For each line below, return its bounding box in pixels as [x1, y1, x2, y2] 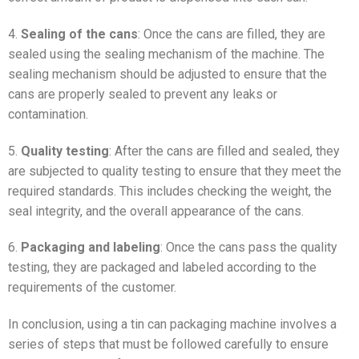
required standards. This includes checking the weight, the [8, 183, 332, 199]
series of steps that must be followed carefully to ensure [8, 337, 329, 353]
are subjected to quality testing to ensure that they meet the [8, 163, 341, 179]
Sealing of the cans [21, 26, 138, 42]
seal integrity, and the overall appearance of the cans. [8, 203, 304, 219]
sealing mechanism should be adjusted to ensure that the [8, 66, 327, 82]
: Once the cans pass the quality [160, 240, 337, 256]
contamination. [8, 106, 88, 122]
